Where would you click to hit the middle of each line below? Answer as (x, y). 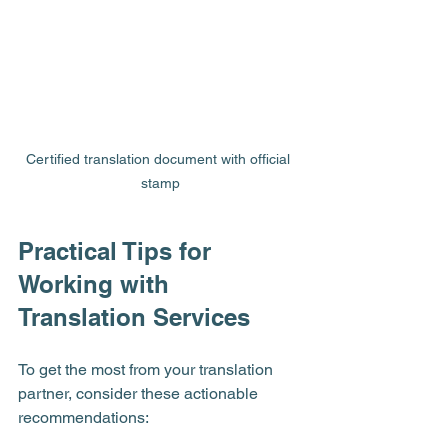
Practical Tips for (118, 250)
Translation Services (134, 316)
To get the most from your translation (147, 369)
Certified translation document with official (160, 158)
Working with (97, 283)
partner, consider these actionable (140, 393)
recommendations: (83, 417)
